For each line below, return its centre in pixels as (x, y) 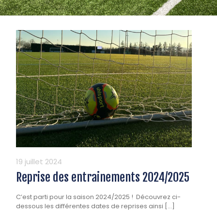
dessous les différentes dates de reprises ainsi (90, 206)
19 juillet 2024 (39, 162)
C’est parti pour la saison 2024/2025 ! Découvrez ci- (98, 197)
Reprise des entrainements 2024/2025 (103, 178)
